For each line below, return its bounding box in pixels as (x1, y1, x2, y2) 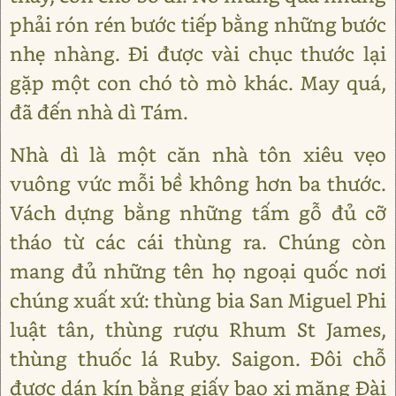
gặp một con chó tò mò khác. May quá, (10, 70, 386, 95)
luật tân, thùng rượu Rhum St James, (10, 316, 386, 342)
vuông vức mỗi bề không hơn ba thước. (10, 171, 386, 196)
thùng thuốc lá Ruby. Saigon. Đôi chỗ (10, 346, 386, 371)
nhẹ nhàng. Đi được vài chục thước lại (10, 41, 386, 66)
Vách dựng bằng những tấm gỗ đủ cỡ (10, 200, 386, 225)
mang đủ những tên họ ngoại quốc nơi (10, 258, 386, 284)
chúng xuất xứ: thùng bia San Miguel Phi (10, 287, 386, 313)
